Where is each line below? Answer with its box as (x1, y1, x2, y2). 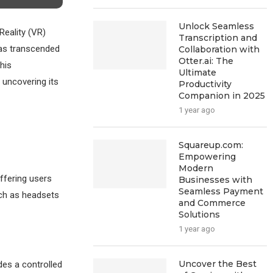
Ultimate (179, 67, 217, 78)
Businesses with (179, 174, 253, 185)
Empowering (179, 151, 236, 162)
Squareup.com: (179, 140, 244, 151)
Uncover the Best (179, 258, 257, 269)
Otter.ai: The (179, 55, 234, 66)
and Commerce (179, 197, 246, 208)
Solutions (179, 209, 221, 220)
